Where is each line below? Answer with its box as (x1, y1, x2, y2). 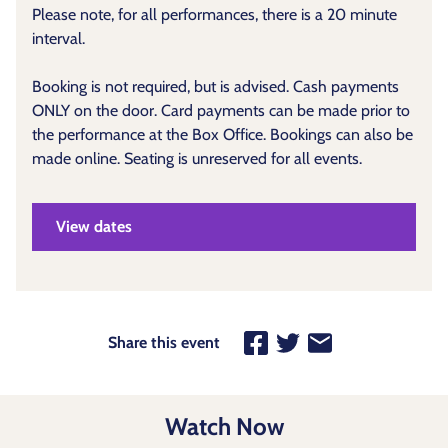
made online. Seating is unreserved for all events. (32, 149, 362, 169)
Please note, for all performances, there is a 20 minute (32, 5, 397, 25)
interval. (32, 29, 85, 49)
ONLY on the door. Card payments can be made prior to (32, 101, 410, 121)
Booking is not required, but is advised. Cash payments (32, 77, 399, 97)
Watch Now (164, 412, 284, 442)
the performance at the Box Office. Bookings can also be (32, 125, 413, 145)
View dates (56, 217, 132, 237)
